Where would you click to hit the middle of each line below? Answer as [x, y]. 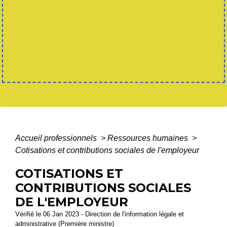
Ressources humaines [149, 138]
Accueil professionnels [57, 138]
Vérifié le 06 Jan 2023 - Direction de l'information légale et [100, 214]
